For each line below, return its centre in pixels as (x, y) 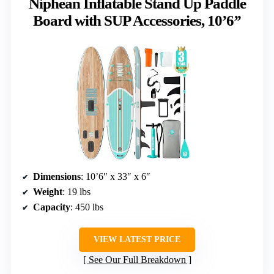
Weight (48, 192)
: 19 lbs (76, 192)
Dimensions (57, 177)
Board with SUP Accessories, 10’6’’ (137, 20)
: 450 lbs (87, 207)
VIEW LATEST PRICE (137, 240)
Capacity (52, 207)
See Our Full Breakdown (137, 260)
